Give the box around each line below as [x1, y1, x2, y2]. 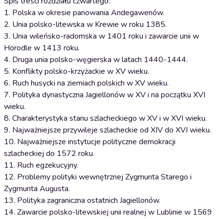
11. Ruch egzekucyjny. [4, 160, 78, 171]
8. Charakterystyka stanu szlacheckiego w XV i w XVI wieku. [4, 113, 207, 124]
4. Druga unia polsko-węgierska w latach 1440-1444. [4, 54, 188, 65]
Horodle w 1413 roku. [4, 43, 80, 53]
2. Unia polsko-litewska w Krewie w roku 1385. [4, 19, 167, 30]
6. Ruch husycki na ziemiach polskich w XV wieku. [4, 78, 169, 88]
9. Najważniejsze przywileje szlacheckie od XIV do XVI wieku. [4, 125, 211, 135]
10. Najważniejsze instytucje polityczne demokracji [4, 136, 175, 147]
